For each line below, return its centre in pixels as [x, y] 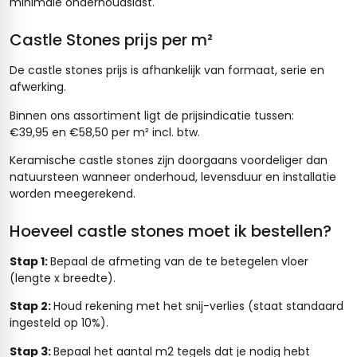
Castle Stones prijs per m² [111, 40]
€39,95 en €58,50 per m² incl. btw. [105, 132]
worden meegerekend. [73, 194]
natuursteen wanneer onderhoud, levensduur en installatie [173, 177]
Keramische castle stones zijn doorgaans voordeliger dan [169, 161]
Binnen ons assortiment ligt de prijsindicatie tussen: [152, 115]
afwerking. [38, 87]
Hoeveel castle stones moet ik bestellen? [171, 231]
